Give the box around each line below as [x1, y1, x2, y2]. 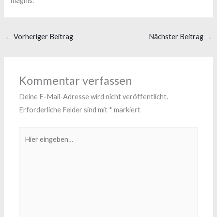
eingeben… [18, 142, 53, 151]
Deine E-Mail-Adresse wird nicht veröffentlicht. [19, 93, 169, 101]
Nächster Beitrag [149, 32, 205, 41]
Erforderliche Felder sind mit [19, 106, 109, 114]
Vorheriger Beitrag [12, 32, 73, 41]
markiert [112, 106, 141, 114]
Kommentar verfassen [19, 74, 132, 88]
